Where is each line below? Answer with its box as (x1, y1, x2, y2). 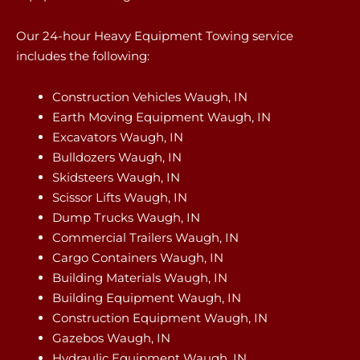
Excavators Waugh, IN (52, 129, 183, 145)
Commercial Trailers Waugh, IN (52, 230, 239, 245)
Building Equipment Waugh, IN (52, 290, 241, 305)
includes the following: (16, 47, 149, 63)
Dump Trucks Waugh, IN (52, 210, 200, 225)
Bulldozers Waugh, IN (52, 149, 182, 165)
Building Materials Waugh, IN (52, 270, 227, 285)
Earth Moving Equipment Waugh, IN (52, 109, 271, 125)
